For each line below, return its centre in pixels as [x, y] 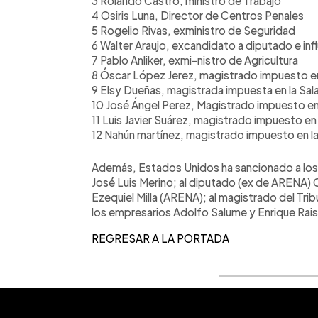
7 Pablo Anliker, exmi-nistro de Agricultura [195, 60]
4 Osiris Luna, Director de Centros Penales [198, 15]
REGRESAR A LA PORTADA [160, 238]
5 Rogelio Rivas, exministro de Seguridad [193, 30]
